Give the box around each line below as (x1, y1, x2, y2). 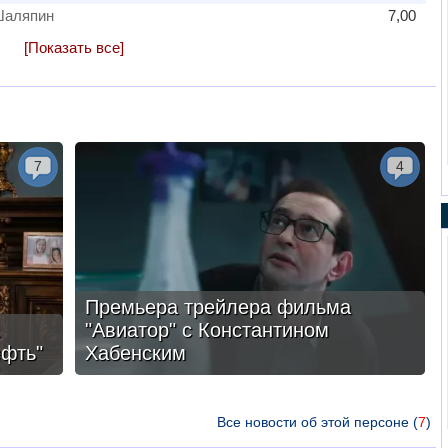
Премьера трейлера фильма (84, 296, 351, 318)
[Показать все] (24, 39, 124, 56)
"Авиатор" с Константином (84, 319, 329, 341)
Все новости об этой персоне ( (216, 414, 418, 430)
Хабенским (84, 342, 186, 364)
